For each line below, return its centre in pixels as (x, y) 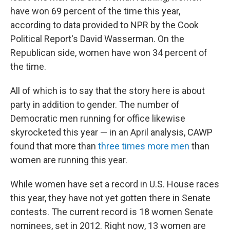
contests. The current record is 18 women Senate (112, 212)
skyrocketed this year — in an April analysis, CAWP (111, 132)
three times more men (144, 146)
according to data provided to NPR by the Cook (104, 25)
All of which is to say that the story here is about (108, 91)
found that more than (54, 146)
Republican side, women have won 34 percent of (109, 53)
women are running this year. (69, 160)
